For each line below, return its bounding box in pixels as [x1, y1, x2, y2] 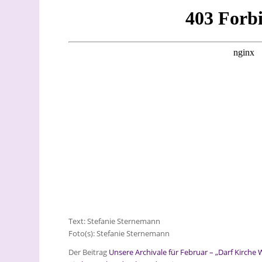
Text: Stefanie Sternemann [68, 216, 161, 227]
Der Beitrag [68, 247, 109, 258]
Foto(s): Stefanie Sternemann [68, 228, 170, 239]
